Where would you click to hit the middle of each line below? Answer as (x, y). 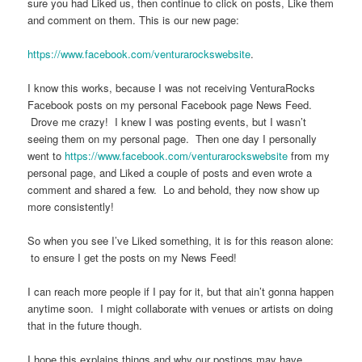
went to (46, 156)
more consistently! (71, 206)
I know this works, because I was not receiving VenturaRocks (172, 88)
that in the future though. (85, 326)
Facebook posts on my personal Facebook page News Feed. (170, 105)
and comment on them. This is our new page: (134, 19)
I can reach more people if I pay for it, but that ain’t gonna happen (181, 292)
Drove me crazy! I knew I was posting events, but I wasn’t (167, 122)
